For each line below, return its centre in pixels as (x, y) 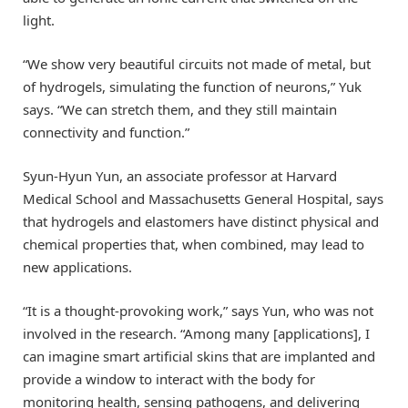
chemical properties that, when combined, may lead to (194, 244)
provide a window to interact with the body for (169, 379)
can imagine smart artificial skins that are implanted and (199, 357)
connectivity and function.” (106, 132)
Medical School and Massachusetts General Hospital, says (203, 199)
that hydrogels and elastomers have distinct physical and (201, 221)
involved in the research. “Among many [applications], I (196, 334)
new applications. (77, 267)
